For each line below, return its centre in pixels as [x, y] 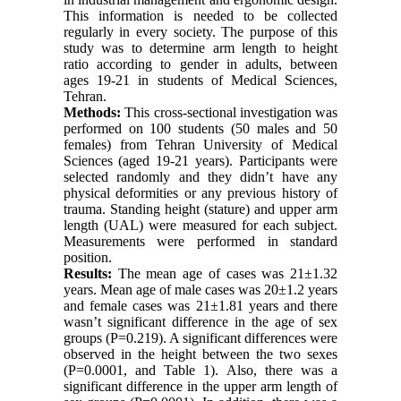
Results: [87, 273]
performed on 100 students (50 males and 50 [200, 128]
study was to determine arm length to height [200, 47]
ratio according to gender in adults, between [200, 64]
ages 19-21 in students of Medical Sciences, [200, 80]
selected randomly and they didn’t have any [200, 176]
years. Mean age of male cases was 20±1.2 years [200, 289]
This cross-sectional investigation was [229, 112]
